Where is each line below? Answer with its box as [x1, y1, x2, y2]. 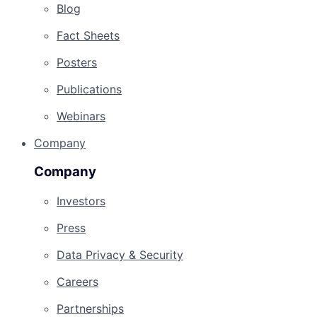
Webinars [57, 109, 105, 124]
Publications [57, 82, 122, 97]
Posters [57, 55, 97, 70]
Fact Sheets [57, 28, 120, 43]
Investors [57, 193, 105, 208]
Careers [57, 274, 98, 289]
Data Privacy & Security [57, 247, 183, 262]
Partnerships [57, 301, 124, 316]
